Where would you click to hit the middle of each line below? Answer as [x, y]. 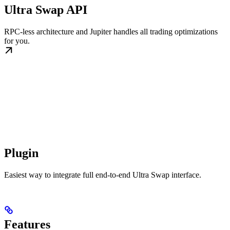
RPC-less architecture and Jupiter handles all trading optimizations [111, 32]
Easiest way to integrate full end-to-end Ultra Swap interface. [103, 175]
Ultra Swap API [46, 10]
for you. [17, 41]
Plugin [21, 153]
